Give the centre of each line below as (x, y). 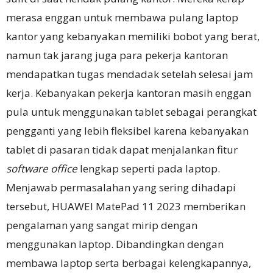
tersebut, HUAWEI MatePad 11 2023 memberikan (126, 206)
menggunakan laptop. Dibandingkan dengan (115, 244)
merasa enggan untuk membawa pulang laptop (122, 17)
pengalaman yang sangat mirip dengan (102, 225)
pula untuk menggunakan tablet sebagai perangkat (131, 112)
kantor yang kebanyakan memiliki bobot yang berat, (133, 36)
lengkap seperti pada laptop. (150, 168)
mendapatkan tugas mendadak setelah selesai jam (129, 74)
